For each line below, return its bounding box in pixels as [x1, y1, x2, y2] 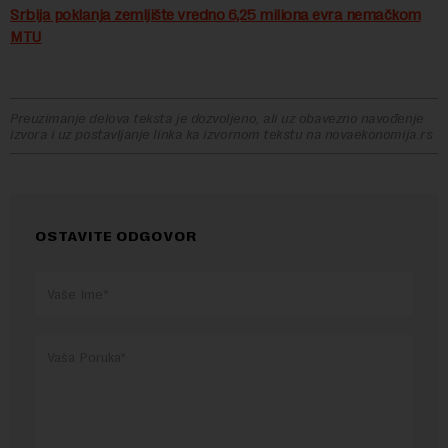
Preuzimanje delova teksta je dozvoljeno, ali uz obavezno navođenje [10, 110, 424, 126]
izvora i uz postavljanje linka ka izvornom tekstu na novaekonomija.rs [10, 126, 433, 142]
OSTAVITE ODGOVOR [35, 228, 197, 244]
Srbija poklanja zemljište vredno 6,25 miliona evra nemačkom [10, 5, 421, 24]
